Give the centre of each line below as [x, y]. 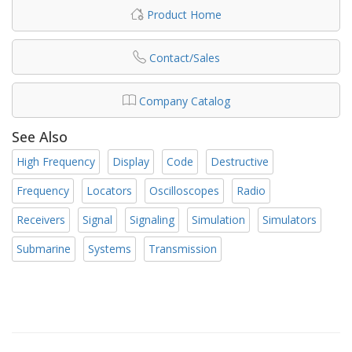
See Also [40, 137]
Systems [110, 248]
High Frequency [56, 161]
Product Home [184, 15]
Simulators [290, 219]
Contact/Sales [184, 58]
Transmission [183, 248]
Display [131, 161]
